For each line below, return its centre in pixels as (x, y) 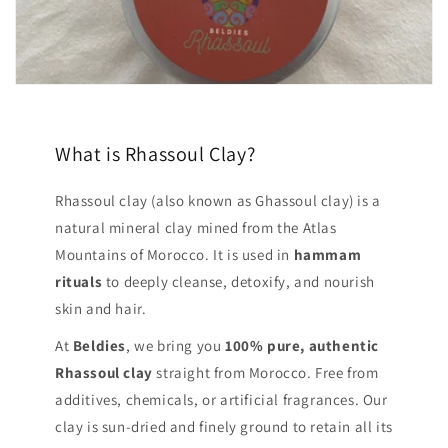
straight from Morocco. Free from (265, 373)
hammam (327, 255)
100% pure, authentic (302, 346)
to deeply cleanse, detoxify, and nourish (238, 282)
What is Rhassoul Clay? (155, 154)
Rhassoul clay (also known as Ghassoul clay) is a (218, 201)
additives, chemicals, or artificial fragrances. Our (221, 400)
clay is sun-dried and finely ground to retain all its (224, 427)
